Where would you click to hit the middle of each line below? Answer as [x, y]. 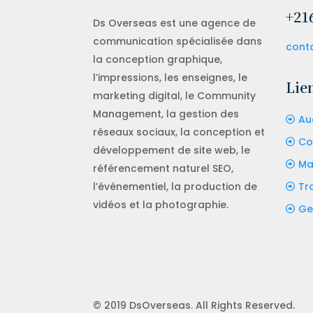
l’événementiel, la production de [175, 186]
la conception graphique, [158, 59]
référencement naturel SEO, [163, 168]
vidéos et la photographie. [161, 204]
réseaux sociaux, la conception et [179, 132]
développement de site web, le [172, 150]
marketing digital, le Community [174, 95]
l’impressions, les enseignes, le [170, 77]
